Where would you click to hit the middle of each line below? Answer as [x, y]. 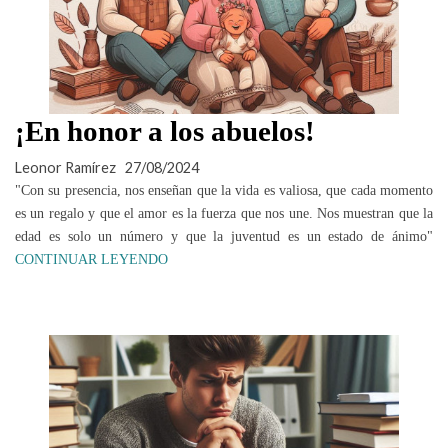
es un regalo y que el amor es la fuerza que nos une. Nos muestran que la [224, 213]
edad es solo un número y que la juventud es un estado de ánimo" [224, 236]
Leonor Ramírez [65, 168]
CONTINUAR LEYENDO [91, 260]
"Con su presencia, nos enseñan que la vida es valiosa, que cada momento [224, 190]
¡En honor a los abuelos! [165, 131]
